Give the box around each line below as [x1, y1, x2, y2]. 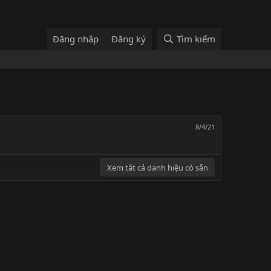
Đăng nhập [53, 33, 99, 45]
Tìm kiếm [177, 33, 215, 45]
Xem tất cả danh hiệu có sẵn [107, 162, 208, 173]
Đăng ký [111, 33, 146, 45]
